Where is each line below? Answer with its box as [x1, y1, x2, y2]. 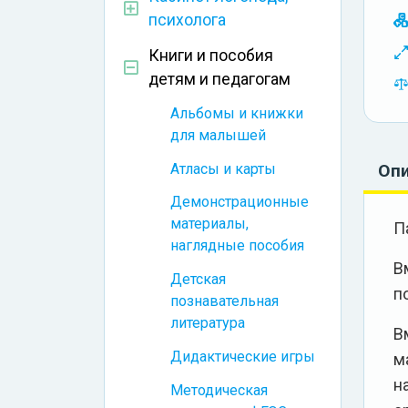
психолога [148, 11, 226, 30]
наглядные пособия [170, 237, 304, 255]
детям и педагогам [148, 70, 291, 89]
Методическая [170, 381, 268, 399]
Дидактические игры [170, 348, 315, 366]
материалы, [170, 215, 249, 233]
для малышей [170, 126, 266, 144]
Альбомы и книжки [170, 104, 303, 122]
